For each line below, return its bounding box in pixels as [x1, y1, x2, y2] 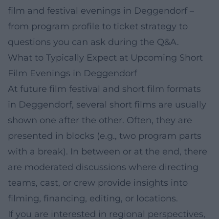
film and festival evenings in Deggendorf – [8, 5, 194, 16]
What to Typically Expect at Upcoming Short [8, 52, 203, 63]
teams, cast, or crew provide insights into [8, 177, 188, 188]
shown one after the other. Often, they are [8, 114, 192, 126]
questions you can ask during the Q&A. [8, 36, 179, 47]
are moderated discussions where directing [8, 161, 198, 173]
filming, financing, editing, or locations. [8, 193, 178, 204]
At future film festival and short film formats [8, 83, 201, 94]
